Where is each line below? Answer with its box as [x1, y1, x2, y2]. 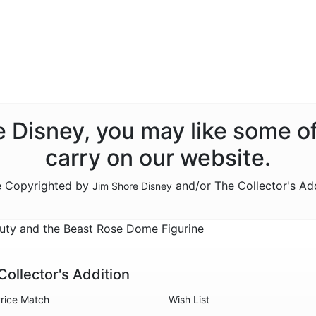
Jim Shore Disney [92, 180, 172, 192]
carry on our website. [45, 144, 271, 171]
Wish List [169, 293, 209, 305]
